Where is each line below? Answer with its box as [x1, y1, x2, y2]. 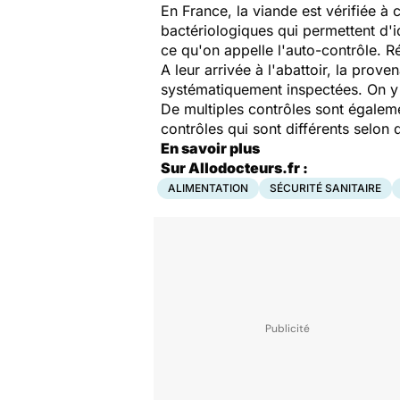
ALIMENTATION [168, 181, 248, 195]
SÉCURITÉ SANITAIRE [270, 181, 381, 195]
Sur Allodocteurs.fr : [161, 159, 308, 177]
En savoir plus [161, 139, 260, 157]
